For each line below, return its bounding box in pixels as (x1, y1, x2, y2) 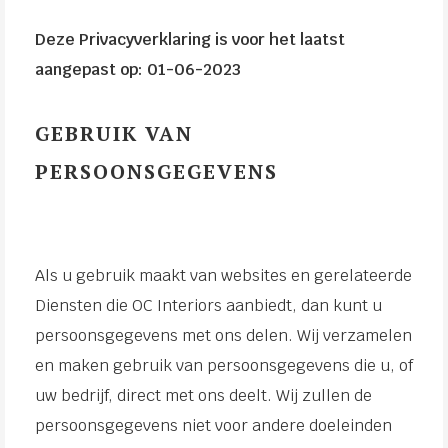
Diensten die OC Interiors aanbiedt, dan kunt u (35, 295, 382, 316)
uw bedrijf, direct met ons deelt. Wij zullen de (35, 385, 372, 406)
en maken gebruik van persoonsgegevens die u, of (35, 355, 413, 376)
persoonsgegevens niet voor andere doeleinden (35, 415, 392, 436)
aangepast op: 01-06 (35, 59, 195, 80)
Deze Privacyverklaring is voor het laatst (35, 29, 345, 50)
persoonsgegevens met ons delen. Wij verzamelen (35, 325, 412, 346)
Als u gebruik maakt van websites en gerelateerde (35, 265, 412, 286)
